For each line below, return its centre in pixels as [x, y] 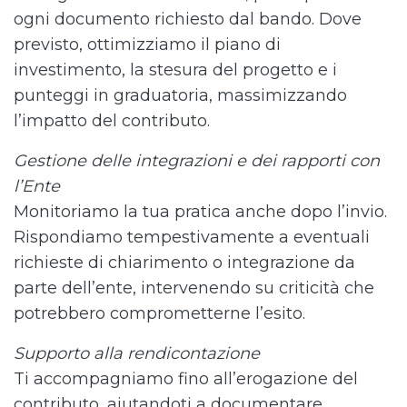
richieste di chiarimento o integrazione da [184, 263]
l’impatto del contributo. [112, 121]
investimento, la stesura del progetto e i [175, 70]
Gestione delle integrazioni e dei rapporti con [197, 161]
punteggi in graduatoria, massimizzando [180, 95]
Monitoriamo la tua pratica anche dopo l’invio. [200, 212]
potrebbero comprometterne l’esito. [159, 313]
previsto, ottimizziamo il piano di [147, 45]
